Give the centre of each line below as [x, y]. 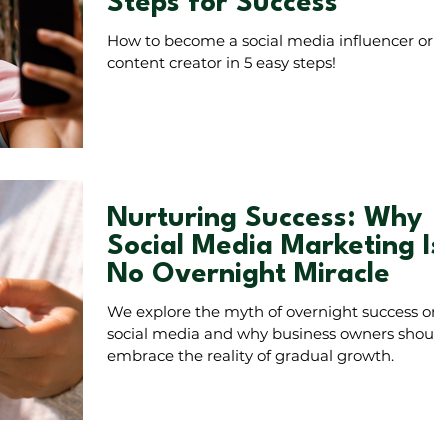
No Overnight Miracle [248, 275]
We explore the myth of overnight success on [274, 312]
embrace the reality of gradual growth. [250, 356]
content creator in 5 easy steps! [221, 62]
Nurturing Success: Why [264, 219]
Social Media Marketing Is [275, 247]
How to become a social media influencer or [270, 40]
